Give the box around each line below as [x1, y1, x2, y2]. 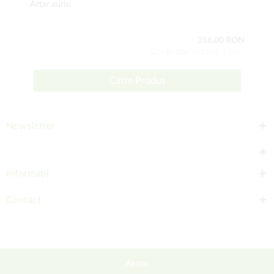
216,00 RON [198, 36, 245, 45]
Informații [6, 169, 49, 179]
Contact [6, 195, 41, 205]
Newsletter [6, 121, 55, 131]
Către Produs [108, 76, 166, 86]
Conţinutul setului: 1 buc [150, 48, 243, 56]
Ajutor [125, 259, 149, 268]
